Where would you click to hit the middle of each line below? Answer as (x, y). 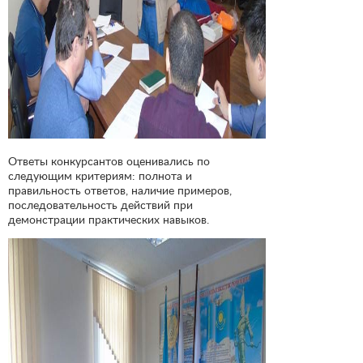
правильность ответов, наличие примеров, (120, 190)
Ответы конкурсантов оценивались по (109, 160)
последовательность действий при (100, 204)
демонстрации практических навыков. (109, 219)
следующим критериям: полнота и (100, 175)
